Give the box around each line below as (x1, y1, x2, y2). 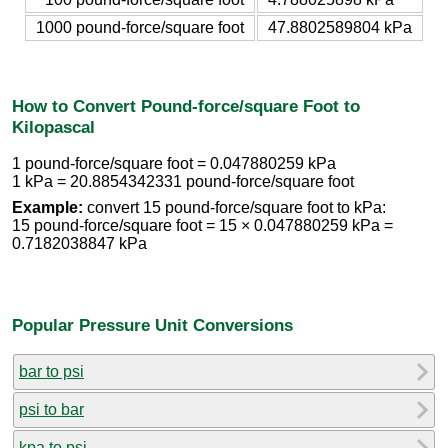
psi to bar (19, 400, 84, 418)
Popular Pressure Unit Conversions (12, 314, 293, 335)
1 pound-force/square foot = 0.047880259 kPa (12, 155, 336, 173)
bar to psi (19, 362, 84, 380)
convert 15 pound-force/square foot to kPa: (83, 199, 386, 217)
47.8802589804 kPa (268, 18, 412, 36)
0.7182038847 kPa (12, 235, 147, 253)
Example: (12, 199, 83, 217)
